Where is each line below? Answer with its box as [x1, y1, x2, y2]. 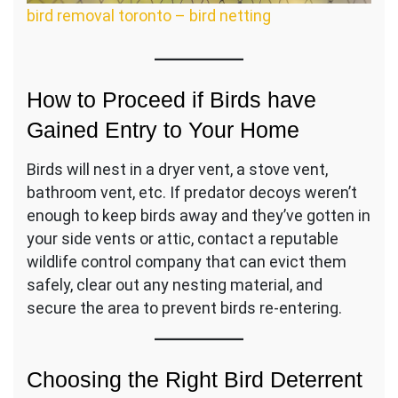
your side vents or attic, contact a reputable [27, 229, 338, 249]
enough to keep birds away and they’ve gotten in [27, 206, 370, 226]
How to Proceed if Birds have [27, 87, 316, 113]
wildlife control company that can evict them [27, 252, 346, 272]
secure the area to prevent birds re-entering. [27, 298, 342, 318]
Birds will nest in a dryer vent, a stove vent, [27, 160, 328, 179]
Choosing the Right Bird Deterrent [27, 367, 362, 393]
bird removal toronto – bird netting [27, 6, 271, 26]
